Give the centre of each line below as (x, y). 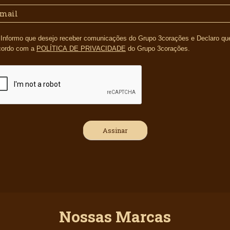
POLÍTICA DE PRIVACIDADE (81, 49)
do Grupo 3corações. (158, 49)
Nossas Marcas (115, 217)
